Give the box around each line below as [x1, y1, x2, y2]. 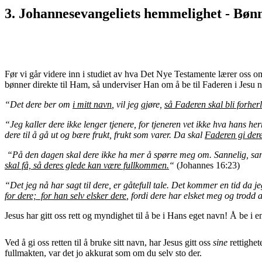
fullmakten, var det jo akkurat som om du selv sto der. [5, 247, 202, 258]
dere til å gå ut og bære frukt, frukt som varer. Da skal [5, 129, 205, 140]
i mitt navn [73, 99, 112, 109]
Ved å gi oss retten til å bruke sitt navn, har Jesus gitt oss [5, 237, 213, 247]
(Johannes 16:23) [174, 160, 240, 170]
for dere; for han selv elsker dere [5, 190, 126, 201]
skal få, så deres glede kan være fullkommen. [5, 160, 169, 170]
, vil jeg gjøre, [112, 99, 164, 109]
